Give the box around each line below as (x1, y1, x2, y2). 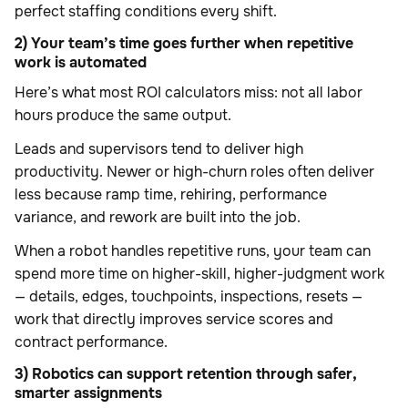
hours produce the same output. (15, 106, 231, 126)
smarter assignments (15, 383, 162, 403)
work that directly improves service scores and (15, 310, 333, 330)
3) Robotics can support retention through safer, (15, 364, 356, 384)
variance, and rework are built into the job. (15, 208, 301, 228)
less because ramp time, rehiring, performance (15, 185, 327, 205)
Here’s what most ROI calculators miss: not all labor (15, 83, 362, 103)
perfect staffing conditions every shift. (15, 2, 277, 22)
